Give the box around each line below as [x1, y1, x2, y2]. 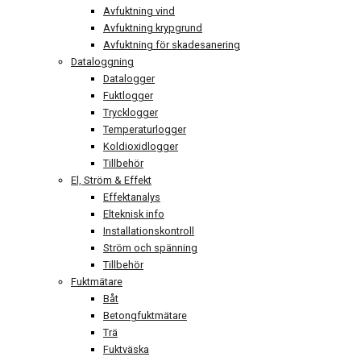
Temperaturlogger [103, 123, 186, 136]
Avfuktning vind [103, 5, 175, 18]
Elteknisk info [103, 208, 164, 221]
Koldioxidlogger [103, 140, 178, 153]
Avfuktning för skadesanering [103, 39, 240, 52]
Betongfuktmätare [103, 309, 187, 322]
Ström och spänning [103, 242, 197, 255]
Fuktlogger [103, 89, 153, 102]
